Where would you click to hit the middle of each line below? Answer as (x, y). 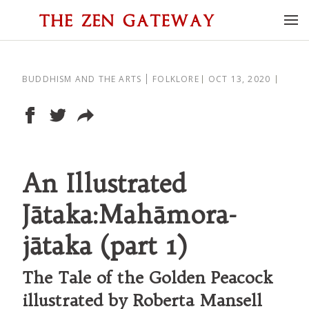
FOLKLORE (176, 79)
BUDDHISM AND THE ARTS (82, 79)
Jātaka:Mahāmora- (129, 214)
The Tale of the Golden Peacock (148, 277)
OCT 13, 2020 (239, 79)
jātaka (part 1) (104, 245)
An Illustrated (104, 183)
